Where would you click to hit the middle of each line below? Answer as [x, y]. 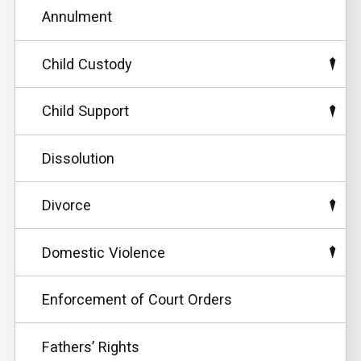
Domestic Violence [103, 252]
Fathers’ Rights [90, 346]
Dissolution [78, 158]
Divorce [66, 205]
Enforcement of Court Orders [137, 300]
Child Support [85, 111]
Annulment [77, 17]
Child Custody [87, 64]
